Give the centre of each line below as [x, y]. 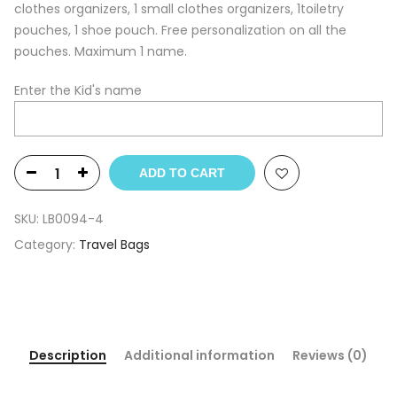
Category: [47, 245]
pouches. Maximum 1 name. [101, 52]
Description [68, 356]
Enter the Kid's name [78, 91]
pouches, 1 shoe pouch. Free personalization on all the [180, 31]
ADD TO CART [182, 173]
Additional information [199, 356]
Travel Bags [114, 245]
